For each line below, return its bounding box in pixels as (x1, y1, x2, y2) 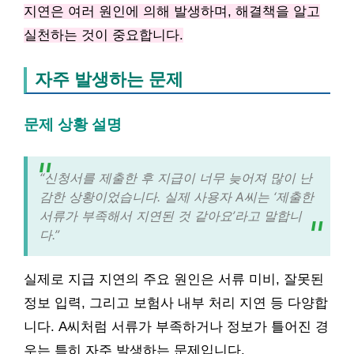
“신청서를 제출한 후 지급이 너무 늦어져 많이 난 (40, 169, 312, 186)
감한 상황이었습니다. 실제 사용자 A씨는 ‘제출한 (40, 188, 314, 205)
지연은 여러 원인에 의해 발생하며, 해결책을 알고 (24, 3, 320, 19)
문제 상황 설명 (24, 116, 122, 133)
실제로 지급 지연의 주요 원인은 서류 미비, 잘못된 (24, 271, 324, 287)
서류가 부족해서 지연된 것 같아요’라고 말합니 (40, 207, 302, 224)
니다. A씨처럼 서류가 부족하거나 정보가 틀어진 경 (24, 318, 329, 334)
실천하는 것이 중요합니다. (24, 27, 183, 43)
